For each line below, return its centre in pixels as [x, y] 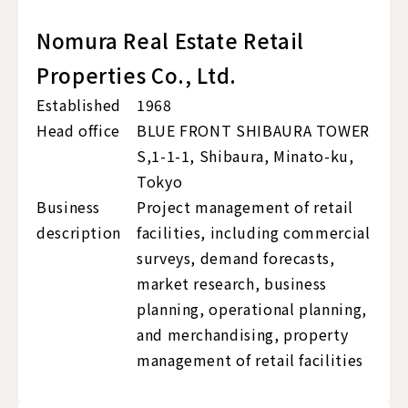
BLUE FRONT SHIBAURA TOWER [253, 131]
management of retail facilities [250, 360]
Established [79, 105]
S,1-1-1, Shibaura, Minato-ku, [245, 156]
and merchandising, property [243, 335]
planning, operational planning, [252, 309]
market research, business [232, 284]
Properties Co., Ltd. [137, 75]
